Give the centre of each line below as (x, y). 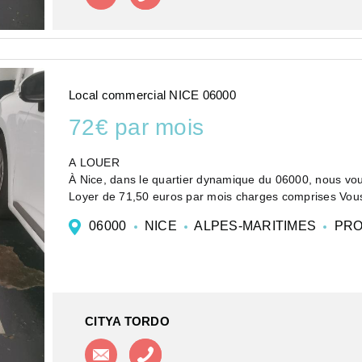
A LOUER (94, 163)
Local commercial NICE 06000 (152, 95)
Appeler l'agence (212, 347)
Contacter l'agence (173, 346)
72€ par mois (136, 127)
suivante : (96, 214)
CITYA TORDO (127, 321)
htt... (81, 231)
